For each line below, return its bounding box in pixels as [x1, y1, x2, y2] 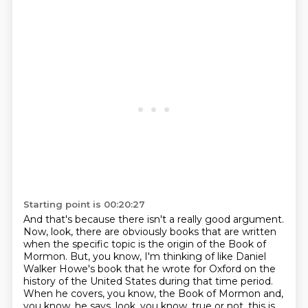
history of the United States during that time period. [23, 275, 273, 287]
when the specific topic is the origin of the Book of [23, 238, 266, 250]
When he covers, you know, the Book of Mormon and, [23, 287, 283, 300]
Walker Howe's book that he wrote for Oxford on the [23, 263, 276, 275]
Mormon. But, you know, [23, 250, 144, 263]
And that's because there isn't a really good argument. [23, 213, 284, 225]
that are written [201, 225, 276, 238]
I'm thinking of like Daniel [144, 250, 266, 263]
